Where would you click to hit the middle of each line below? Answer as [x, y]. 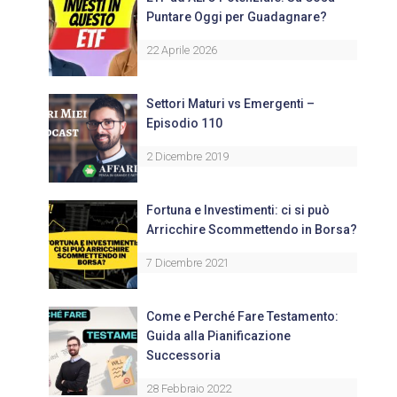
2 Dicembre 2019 [188, 156]
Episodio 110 [184, 123]
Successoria [183, 355]
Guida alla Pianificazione [218, 336]
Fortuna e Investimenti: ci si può [238, 210]
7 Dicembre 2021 [188, 263]
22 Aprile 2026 [182, 50]
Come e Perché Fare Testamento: [242, 316]
